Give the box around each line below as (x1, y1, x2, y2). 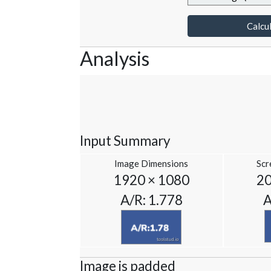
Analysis (80, 47, 149, 71)
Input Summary (80, 132, 171, 149)
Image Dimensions (114, 158, 189, 169)
